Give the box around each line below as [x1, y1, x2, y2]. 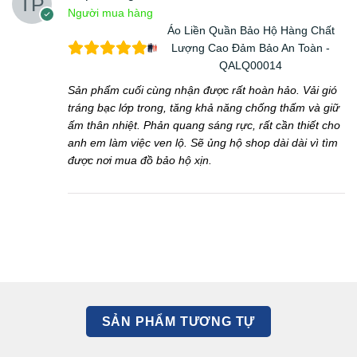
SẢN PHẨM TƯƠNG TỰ [101, 314, 256, 328]
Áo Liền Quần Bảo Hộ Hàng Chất [167, 23, 335, 37]
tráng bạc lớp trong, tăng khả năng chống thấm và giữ [68, 100, 339, 114]
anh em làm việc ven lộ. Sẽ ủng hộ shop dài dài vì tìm [68, 135, 338, 149]
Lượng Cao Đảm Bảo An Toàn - [171, 41, 331, 54]
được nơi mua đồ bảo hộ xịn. [68, 153, 212, 167]
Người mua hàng [68, 6, 153, 19]
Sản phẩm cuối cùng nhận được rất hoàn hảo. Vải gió [68, 83, 337, 96]
